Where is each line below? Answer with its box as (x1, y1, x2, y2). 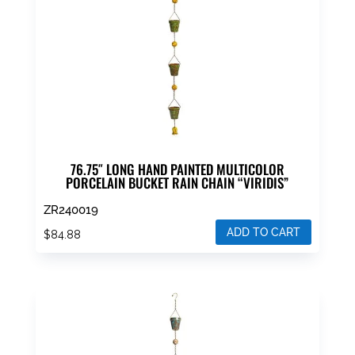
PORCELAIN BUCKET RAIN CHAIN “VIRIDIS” (66, 173, 289, 193)
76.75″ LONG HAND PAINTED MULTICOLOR (70, 159, 284, 180)
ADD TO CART (227, 225, 301, 239)
